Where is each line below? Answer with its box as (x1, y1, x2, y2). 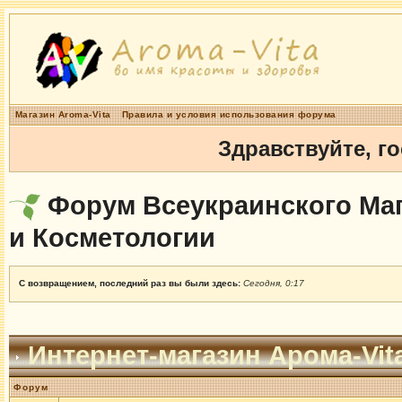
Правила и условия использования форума (121, 109, 336, 119)
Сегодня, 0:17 (242, 278, 304, 288)
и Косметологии (8, 223, 215, 252)
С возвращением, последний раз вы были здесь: (18, 278, 243, 288)
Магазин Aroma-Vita (14, 109, 111, 119)
